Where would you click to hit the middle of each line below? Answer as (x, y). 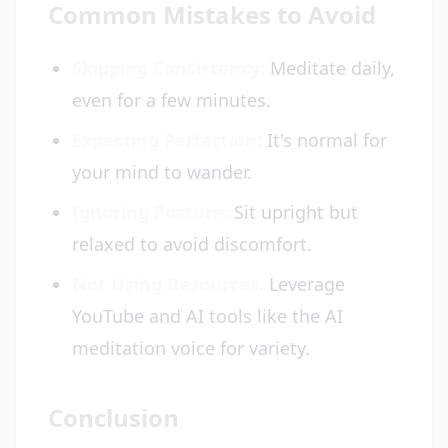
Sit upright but (293, 212)
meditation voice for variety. (191, 348)
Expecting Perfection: (167, 140)
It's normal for (324, 140)
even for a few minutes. (171, 100)
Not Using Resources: (168, 284)
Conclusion (113, 417)
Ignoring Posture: (150, 212)
